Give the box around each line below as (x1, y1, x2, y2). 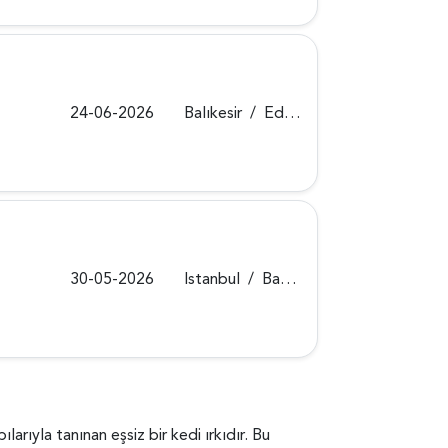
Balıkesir (184, 101, 243, 124)
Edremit (264, 101, 285, 124)
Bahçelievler (262, 267, 281, 290)
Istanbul (184, 267, 241, 290)
